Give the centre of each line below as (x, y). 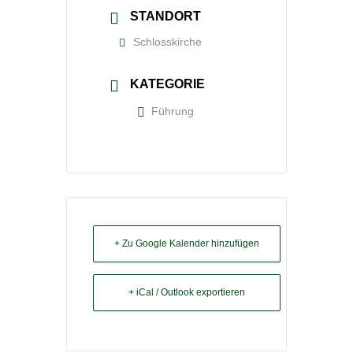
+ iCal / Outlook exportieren (186, 292)
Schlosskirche (167, 42)
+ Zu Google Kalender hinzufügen (186, 243)
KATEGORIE (167, 84)
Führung (173, 111)
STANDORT (165, 17)
